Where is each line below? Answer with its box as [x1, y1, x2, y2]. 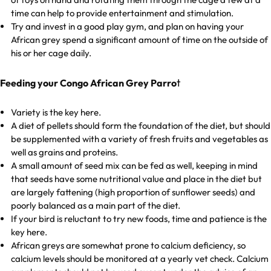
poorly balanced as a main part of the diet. [11, 200, 181, 212]
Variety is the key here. [11, 106, 103, 119]
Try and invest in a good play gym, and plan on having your [11, 21, 244, 33]
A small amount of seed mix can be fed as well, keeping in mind [11, 160, 258, 172]
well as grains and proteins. [11, 146, 120, 158]
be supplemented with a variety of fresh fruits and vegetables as [11, 133, 269, 145]
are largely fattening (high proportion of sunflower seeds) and [11, 186, 256, 198]
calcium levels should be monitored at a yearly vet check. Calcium [11, 253, 269, 265]
